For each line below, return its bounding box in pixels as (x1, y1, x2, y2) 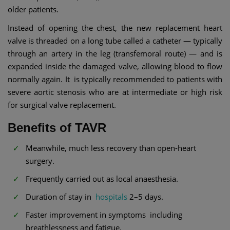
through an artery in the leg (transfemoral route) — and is (8, 48, 222, 59)
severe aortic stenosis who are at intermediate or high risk (8, 86, 222, 97)
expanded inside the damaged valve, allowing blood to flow (8, 61, 222, 71)
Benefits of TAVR (8, 120, 106, 135)
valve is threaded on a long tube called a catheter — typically (8, 35, 222, 46)
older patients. (8, 4, 63, 15)
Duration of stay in (26, 191, 95, 202)
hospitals (95, 191, 127, 202)
